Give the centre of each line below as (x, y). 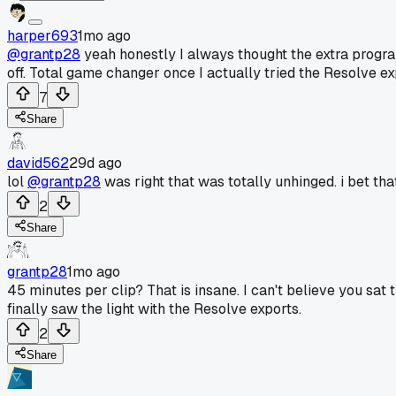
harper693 (42, 35)
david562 (38, 163)
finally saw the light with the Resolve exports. (154, 308)
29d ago (95, 163)
